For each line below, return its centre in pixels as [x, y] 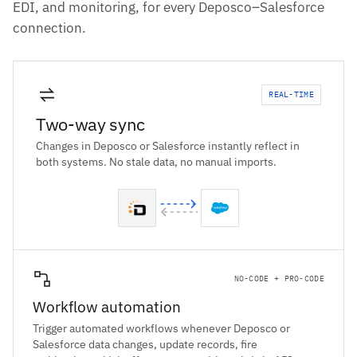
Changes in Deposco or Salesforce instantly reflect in [168, 146]
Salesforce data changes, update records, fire [145, 345]
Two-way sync [91, 124]
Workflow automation [107, 307]
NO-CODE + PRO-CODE [279, 279]
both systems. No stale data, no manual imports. [156, 162]
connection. [49, 28]
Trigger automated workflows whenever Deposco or [161, 329]
